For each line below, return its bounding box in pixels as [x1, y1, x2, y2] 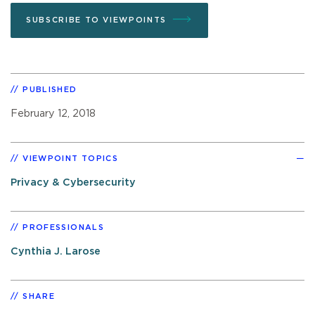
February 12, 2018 [11, 108, 96, 119]
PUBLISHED [22, 85, 77, 94]
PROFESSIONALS [22, 223, 104, 231]
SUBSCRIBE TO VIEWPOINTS [26, 15, 167, 24]
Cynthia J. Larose [11, 245, 101, 257]
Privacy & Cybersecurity [11, 176, 136, 188]
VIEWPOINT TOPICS [22, 154, 119, 162]
